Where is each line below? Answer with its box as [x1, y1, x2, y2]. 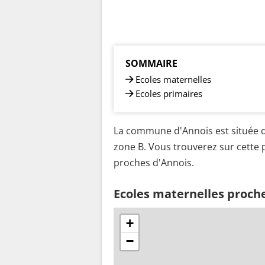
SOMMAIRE [125, 56, 177, 70]
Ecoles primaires [135, 87, 202, 99]
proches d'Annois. [114, 156, 194, 169]
